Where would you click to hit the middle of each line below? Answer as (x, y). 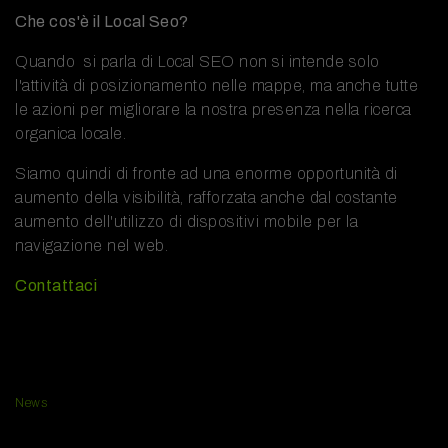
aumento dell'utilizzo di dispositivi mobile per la (186, 221)
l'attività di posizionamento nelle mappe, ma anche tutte (216, 85)
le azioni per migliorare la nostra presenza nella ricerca (213, 109)
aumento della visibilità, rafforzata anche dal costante (206, 197)
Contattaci (56, 285)
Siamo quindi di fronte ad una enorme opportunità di (206, 173)
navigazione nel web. (91, 245)
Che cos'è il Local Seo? (102, 21)
